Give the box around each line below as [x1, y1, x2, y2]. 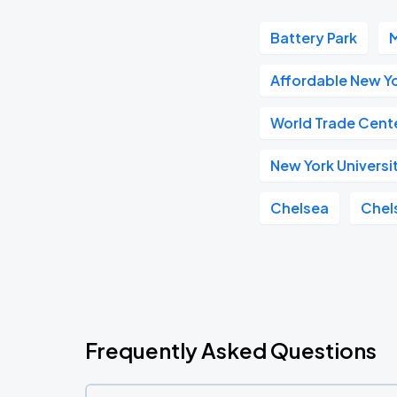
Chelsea [270, 198, 330, 217]
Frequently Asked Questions [85, 337, 377, 363]
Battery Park [270, 28, 358, 47]
